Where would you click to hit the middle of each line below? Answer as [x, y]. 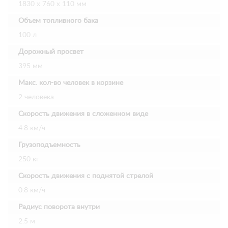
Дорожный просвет [51, 52]
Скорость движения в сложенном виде [83, 114]
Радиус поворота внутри [59, 207]
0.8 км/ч [32, 190]
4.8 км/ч [32, 128]
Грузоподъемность [49, 145]
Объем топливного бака [58, 21]
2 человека [36, 97]
